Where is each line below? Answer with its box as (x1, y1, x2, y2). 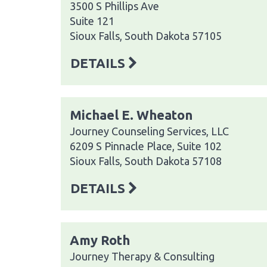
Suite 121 (70, 14, 114, 27)
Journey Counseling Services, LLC (70, 125, 229, 137)
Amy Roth (70, 232, 130, 247)
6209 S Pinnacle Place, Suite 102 (70, 139, 222, 152)
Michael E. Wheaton (70, 107, 193, 122)
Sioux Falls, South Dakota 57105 (70, 29, 222, 42)
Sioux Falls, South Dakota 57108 (70, 154, 222, 167)
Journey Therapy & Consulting (70, 250, 215, 262)
